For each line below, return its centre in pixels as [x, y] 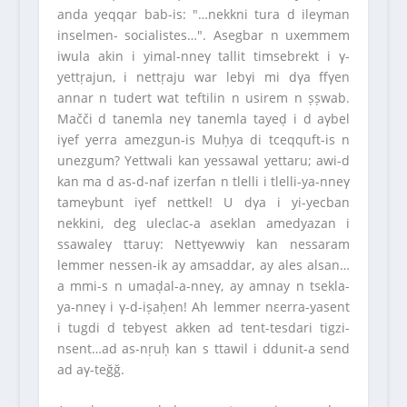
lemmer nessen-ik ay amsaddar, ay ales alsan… [203, 264]
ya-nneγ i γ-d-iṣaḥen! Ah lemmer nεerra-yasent [203, 306]
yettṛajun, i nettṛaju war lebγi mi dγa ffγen [203, 76]
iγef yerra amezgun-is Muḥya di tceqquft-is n [203, 139]
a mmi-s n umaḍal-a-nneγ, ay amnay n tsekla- [203, 285]
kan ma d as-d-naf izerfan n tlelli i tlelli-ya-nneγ [203, 181]
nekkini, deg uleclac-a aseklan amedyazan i [203, 223]
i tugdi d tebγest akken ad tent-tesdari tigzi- [203, 327]
